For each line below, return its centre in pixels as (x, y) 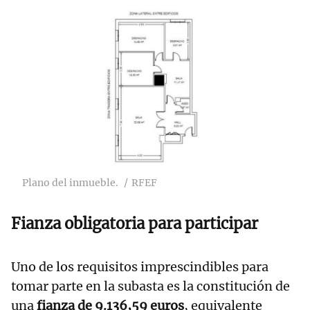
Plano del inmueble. (70, 183)
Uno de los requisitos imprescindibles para (140, 267)
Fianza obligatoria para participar (135, 224)
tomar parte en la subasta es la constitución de (151, 286)
